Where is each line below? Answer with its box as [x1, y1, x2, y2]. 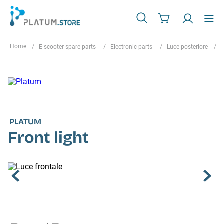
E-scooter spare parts [39, 43, 96, 50]
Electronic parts [110, 43, 152, 50]
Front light [8, 128, 89, 148]
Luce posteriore [167, 43, 208, 50]
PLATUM [9, 117, 41, 127]
